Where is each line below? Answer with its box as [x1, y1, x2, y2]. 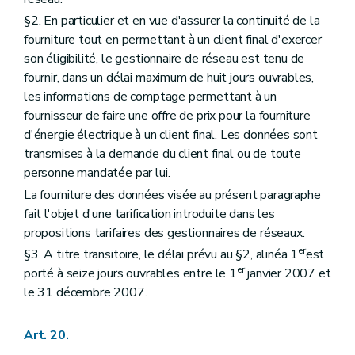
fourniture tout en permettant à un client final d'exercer [24, 31, 322, 49]
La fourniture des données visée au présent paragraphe [24, 185, 321, 204]
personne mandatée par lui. [24, 164, 170, 182]
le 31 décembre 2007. [24, 283, 147, 301]
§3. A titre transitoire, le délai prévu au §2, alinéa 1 [24, 245, 299, 263]
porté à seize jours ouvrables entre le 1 [24, 264, 237, 282]
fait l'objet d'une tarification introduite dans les [24, 204, 275, 223]
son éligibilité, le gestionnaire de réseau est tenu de [24, 50, 305, 68]
